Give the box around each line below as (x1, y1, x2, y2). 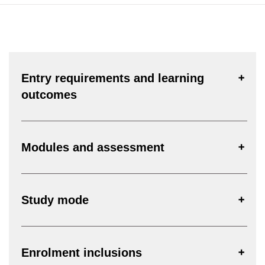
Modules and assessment (21, 140, 164, 154)
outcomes (21, 88, 77, 101)
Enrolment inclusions (21, 245, 142, 259)
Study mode (21, 193, 89, 206)
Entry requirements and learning (21, 71, 204, 85)
